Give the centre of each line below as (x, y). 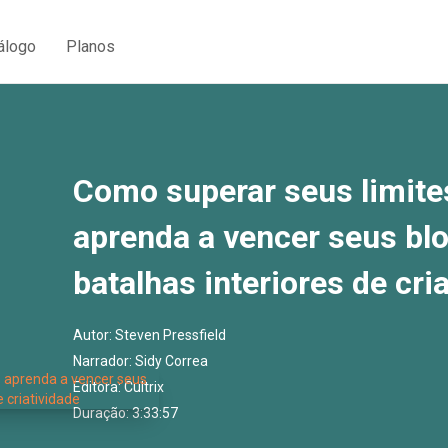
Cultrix (144, 387)
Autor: (94, 335)
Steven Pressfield (170, 335)
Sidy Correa (171, 361)
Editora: (98, 387)
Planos (90, 46)
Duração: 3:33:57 (125, 413)
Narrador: (104, 361)
